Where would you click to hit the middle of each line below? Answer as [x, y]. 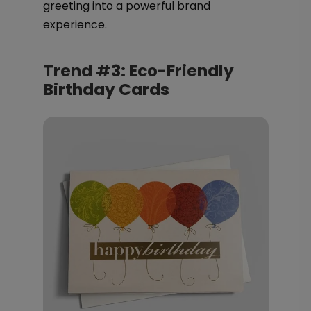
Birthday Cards [106, 90]
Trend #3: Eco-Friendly [138, 71]
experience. [75, 25]
